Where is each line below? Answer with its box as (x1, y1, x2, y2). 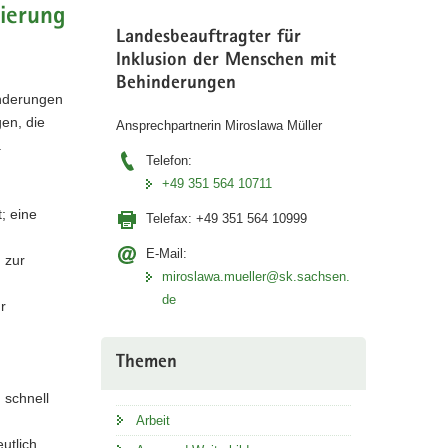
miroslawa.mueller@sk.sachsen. (161, 268, 350, 284)
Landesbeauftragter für (115, 29, 301, 48)
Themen (115, 353, 177, 373)
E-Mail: (145, 245, 187, 261)
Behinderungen (115, 75, 236, 94)
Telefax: (145, 210, 196, 226)
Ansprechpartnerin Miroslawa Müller (115, 117, 322, 133)
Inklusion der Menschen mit (115, 52, 336, 71)
